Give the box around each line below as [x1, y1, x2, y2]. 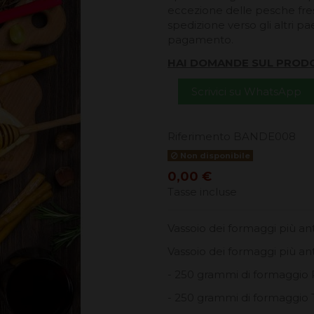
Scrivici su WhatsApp [191, 84, 301, 98]
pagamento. [168, 33, 236, 47]
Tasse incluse [168, 185, 237, 199]
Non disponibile [177, 150, 250, 161]
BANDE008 [233, 130, 296, 144]
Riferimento [168, 130, 231, 144]
